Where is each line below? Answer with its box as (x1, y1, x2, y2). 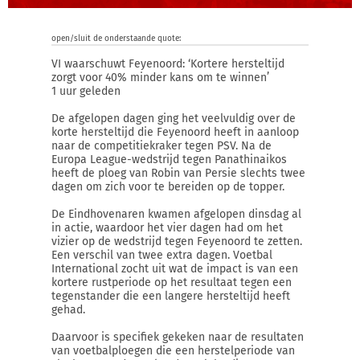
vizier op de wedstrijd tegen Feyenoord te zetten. (51, 235, 302, 248)
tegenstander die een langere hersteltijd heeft (51, 289, 290, 303)
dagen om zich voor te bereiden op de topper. (51, 180, 284, 194)
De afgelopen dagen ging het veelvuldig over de (51, 112, 296, 125)
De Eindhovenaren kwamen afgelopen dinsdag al (51, 207, 301, 221)
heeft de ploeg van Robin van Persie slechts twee (51, 166, 305, 180)
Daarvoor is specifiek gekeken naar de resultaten (51, 330, 304, 344)
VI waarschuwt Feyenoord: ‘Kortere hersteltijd (51, 57, 284, 71)
